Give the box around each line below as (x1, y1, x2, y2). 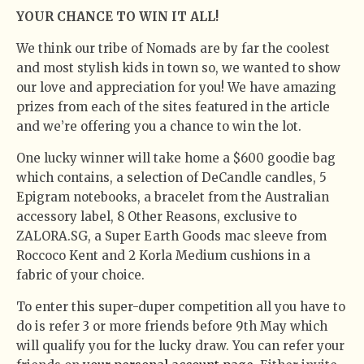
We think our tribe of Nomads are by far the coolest (16, 40, 330, 56)
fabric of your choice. (16, 266, 145, 283)
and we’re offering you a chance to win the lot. (16, 118, 301, 134)
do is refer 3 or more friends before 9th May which (16, 318, 327, 334)
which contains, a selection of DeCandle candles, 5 (16, 169, 327, 185)
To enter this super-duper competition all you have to (16, 298, 345, 314)
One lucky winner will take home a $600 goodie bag (16, 149, 336, 166)
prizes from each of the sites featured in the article (16, 98, 330, 115)
